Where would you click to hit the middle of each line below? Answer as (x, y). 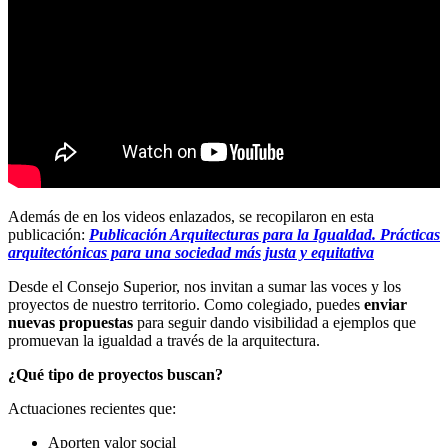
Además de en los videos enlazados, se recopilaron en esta (191, 217)
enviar (385, 305)
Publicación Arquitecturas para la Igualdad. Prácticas (264, 235)
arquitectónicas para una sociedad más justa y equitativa (191, 253)
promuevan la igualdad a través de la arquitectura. (164, 341)
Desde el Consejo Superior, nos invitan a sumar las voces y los (204, 287)
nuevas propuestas (70, 323)
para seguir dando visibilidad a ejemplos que (274, 323)
